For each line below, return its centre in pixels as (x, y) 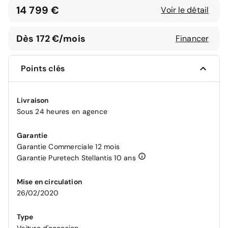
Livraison (33, 101)
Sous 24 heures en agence (62, 112)
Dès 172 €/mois (51, 38)
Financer (192, 39)
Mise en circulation (49, 182)
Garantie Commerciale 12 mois (68, 147)
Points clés (43, 69)
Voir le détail (185, 10)
